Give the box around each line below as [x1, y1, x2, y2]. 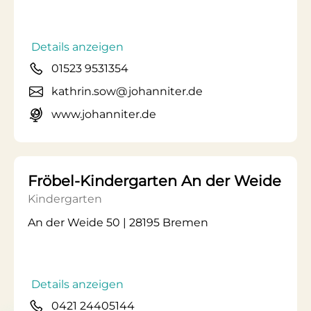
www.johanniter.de [51, 108, 156, 121]
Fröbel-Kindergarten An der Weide [28, 172, 281, 190]
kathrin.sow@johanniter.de [51, 85, 203, 98]
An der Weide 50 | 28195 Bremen [28, 216, 208, 229]
